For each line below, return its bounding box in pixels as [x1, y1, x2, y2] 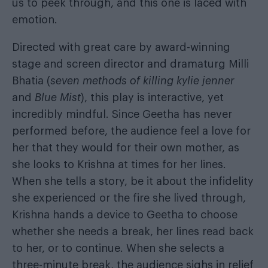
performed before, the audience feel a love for [12, 126, 251, 137]
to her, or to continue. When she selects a [12, 243, 224, 254]
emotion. [12, 14, 57, 26]
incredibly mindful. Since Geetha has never [12, 109, 232, 120]
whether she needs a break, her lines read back [12, 226, 254, 237]
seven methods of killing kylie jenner [50, 75, 234, 87]
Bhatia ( [12, 75, 50, 87]
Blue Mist [35, 92, 81, 103]
